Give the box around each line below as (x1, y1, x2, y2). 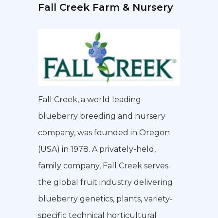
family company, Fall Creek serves (37, 161, 168, 171)
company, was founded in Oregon (37, 128, 170, 138)
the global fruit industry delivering (37, 178, 173, 187)
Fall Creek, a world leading (37, 95, 141, 105)
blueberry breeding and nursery (37, 111, 165, 121)
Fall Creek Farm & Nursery (37, 1, 173, 13)
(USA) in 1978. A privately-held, (37, 145, 156, 154)
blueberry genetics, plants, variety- (37, 194, 173, 204)
